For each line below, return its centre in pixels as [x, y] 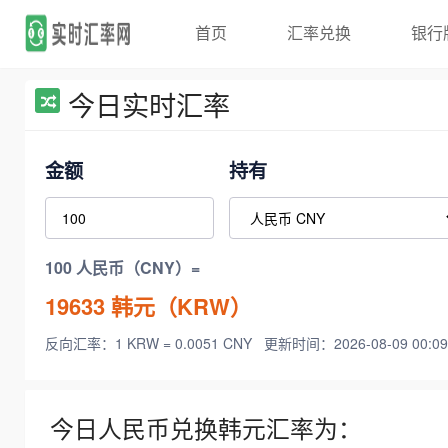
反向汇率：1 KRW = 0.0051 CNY [150, 343]
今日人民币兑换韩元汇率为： [206, 428]
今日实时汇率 [149, 104]
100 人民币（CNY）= [122, 268]
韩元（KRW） [178, 305]
